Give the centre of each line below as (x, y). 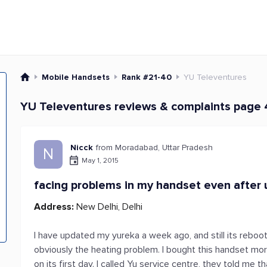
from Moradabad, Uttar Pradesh (155, 148)
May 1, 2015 (100, 160)
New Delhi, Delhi (108, 207)
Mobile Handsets (76, 77)
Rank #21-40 (147, 77)
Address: (54, 207)
